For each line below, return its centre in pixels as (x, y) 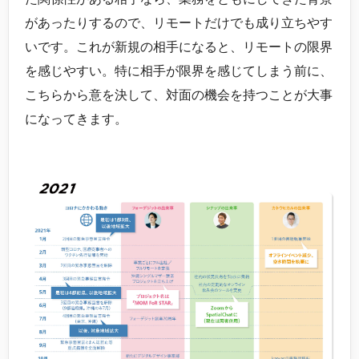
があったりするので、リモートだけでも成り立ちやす (179, 23)
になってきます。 (76, 119)
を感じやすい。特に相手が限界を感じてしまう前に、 (179, 71)
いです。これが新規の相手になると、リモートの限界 (179, 47)
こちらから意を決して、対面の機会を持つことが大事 (179, 95)
